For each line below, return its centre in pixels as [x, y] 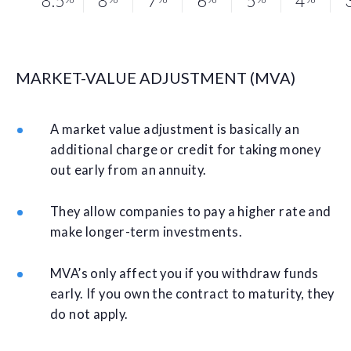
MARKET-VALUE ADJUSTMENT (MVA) [156, 77]
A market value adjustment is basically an [175, 129]
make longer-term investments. [146, 232]
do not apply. [89, 314]
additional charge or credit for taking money [186, 149]
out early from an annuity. [128, 170]
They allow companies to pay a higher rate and [191, 211]
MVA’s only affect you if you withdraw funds [185, 273]
